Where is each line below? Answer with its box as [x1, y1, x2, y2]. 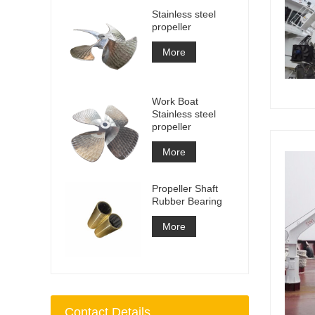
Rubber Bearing [152, 195, 222, 207]
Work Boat [152, 95, 198, 107]
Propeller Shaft [152, 182, 218, 194]
